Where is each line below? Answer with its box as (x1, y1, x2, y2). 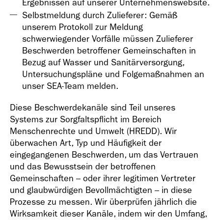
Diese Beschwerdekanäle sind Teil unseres (10, 103, 175, 113)
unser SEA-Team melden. (22, 81, 118, 91)
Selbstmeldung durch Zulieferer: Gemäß (22, 10, 177, 21)
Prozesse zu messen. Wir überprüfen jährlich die (10, 197, 197, 207)
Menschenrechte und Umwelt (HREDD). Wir (10, 126, 177, 137)
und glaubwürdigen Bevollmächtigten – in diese (10, 185, 192, 195)
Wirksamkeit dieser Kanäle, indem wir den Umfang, (10, 209, 207, 219)
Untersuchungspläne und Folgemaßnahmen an (22, 69, 204, 80)
